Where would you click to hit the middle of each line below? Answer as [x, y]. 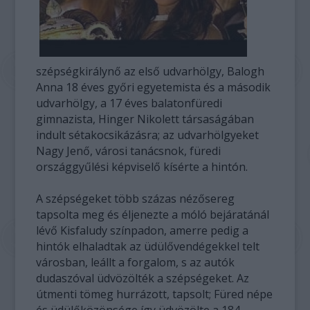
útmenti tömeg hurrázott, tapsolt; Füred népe [155, 294]
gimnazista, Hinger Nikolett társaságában [145, 119]
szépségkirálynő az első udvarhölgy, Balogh [151, 71]
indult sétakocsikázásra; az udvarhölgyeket [148, 135]
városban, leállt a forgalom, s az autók [136, 262]
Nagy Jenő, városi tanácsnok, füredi [129, 151]
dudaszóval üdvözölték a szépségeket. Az [143, 278]
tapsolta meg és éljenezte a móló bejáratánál [153, 215]
